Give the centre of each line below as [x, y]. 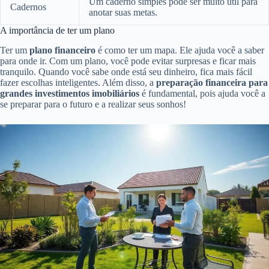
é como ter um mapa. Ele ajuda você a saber [180, 50]
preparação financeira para [212, 83]
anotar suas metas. [123, 13]
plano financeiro [62, 50]
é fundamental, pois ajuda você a [202, 94]
